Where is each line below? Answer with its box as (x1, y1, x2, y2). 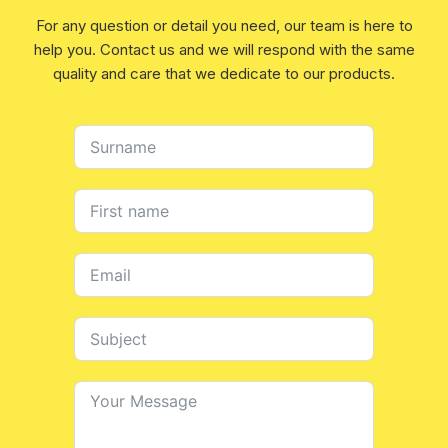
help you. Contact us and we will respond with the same (33, 39, 415, 59)
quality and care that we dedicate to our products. (53, 63, 395, 83)
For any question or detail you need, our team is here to (35, 15, 413, 35)
